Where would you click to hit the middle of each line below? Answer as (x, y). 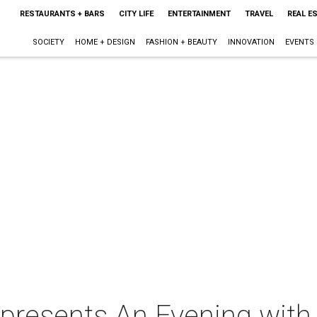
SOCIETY (48, 42)
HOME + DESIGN (105, 42)
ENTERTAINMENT (199, 14)
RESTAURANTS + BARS (62, 14)
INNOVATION (251, 42)
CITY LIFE (136, 14)
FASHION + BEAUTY (181, 42)
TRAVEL (259, 14)
